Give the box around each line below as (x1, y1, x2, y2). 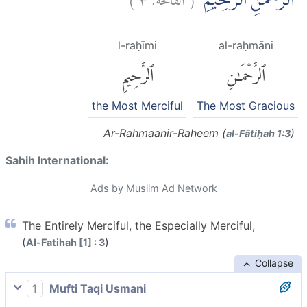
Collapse (254, 256, 293, 269)
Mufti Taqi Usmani (47, 281, 146, 295)
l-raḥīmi (118, 38, 157, 53)
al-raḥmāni (218, 38, 273, 53)
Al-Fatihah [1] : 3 (26, 236, 105, 248)
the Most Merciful (92, 98, 183, 112)
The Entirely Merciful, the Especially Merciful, (22, 218, 255, 232)
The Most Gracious (197, 98, 295, 112)
